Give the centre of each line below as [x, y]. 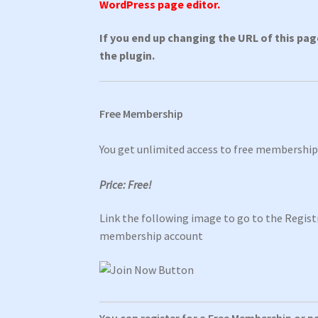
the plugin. [127, 56]
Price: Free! [126, 184]
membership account [152, 236]
